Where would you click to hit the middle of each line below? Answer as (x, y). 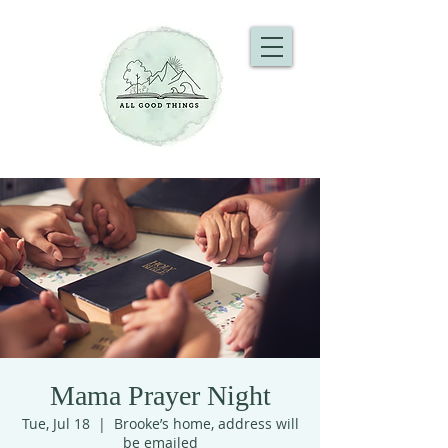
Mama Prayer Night (160, 395)
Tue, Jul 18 (55, 423)
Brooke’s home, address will (206, 423)
